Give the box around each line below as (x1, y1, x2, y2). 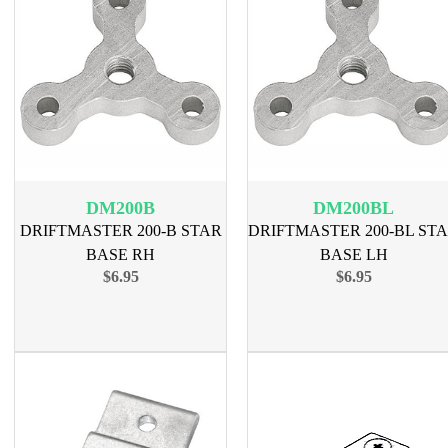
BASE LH (319, 246, 388, 263)
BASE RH (86, 246, 155, 263)
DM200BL (313, 198, 394, 218)
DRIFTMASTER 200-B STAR (19, 222, 222, 239)
